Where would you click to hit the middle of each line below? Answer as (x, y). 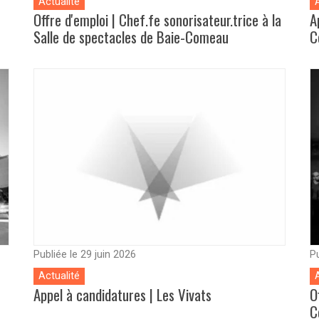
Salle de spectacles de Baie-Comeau (131, 37)
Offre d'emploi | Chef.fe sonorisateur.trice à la (157, 20)
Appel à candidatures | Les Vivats (122, 294)
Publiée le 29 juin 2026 (84, 254)
